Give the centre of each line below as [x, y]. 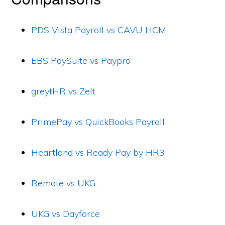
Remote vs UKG [64, 183]
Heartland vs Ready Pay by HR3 [98, 152]
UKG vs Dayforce [66, 214]
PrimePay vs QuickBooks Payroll [98, 122]
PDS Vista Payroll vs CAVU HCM [99, 30]
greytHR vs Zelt [64, 91]
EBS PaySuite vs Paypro [81, 61]
